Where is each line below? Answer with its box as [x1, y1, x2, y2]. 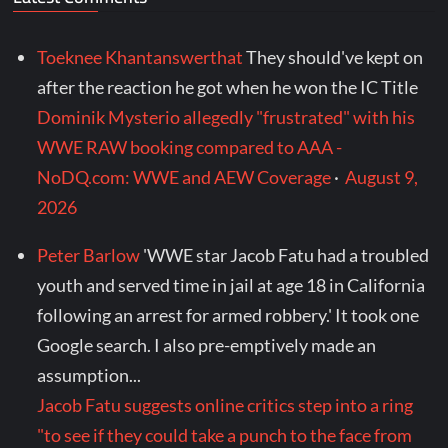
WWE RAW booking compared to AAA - [37, 136, 343, 159]
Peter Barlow [37, 244, 141, 267]
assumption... [37, 364, 142, 387]
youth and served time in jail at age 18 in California [37, 274, 426, 297]
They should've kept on [246, 46, 424, 69]
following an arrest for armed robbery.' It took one [37, 304, 420, 327]
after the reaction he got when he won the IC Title [37, 76, 419, 99]
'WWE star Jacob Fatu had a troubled [143, 244, 430, 267]
